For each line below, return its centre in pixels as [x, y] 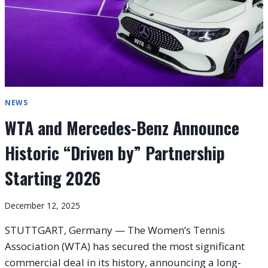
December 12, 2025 [42, 205]
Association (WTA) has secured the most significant [125, 246]
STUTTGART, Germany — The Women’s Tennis [115, 230]
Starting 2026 [53, 178]
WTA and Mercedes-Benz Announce [122, 128]
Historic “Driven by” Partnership [115, 153]
